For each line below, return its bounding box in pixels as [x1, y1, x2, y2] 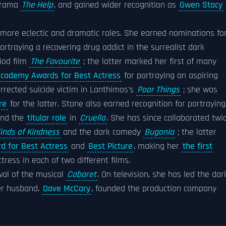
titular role [27, 112, 66, 124]
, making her [134, 141, 182, 152]
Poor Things [137, 84, 180, 95]
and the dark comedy [61, 127, 143, 138]
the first [183, 141, 212, 152]
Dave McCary [43, 183, 90, 194]
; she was [181, 84, 217, 95]
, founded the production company [91, 183, 216, 194]
